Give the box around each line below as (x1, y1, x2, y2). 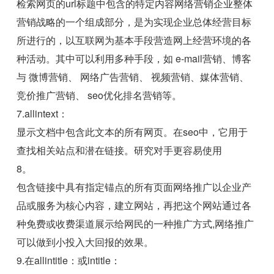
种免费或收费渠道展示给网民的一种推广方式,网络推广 (17, 217, 254, 231)
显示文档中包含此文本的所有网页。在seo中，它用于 (17, 125, 248, 139)
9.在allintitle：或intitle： (17, 253, 121, 268)
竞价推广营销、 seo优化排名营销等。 (17, 88, 182, 103)
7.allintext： (17, 106, 68, 121)
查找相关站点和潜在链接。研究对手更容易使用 (17, 143, 223, 158)
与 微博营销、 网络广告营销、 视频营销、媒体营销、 (17, 70, 250, 84)
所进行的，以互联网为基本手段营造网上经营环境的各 (17, 33, 252, 48)
